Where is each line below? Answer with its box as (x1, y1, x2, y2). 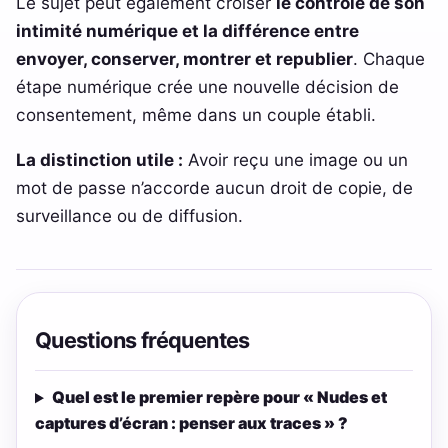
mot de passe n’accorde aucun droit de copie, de (16, 176, 413, 198)
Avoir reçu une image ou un (183, 148, 408, 170)
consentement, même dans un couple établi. (16, 103, 376, 125)
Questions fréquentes (34, 326, 250, 353)
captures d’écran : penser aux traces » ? (34, 413, 348, 434)
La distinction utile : (16, 148, 183, 170)
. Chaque (353, 47, 425, 69)
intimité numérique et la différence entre (16, 19, 359, 41)
